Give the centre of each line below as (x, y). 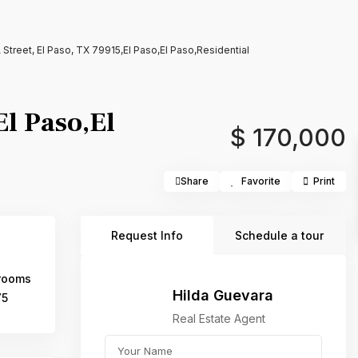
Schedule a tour (280, 235)
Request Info (147, 235)
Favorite (261, 181)
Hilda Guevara (223, 295)
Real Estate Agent (219, 318)
